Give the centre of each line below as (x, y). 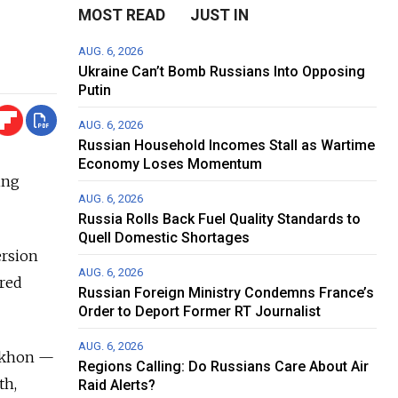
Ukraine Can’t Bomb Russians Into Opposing (222, 72)
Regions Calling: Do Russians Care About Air (224, 367)
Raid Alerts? (117, 386)
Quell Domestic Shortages (164, 238)
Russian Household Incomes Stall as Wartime (227, 146)
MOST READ (122, 16)
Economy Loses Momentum (171, 164)
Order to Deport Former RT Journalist (200, 312)
